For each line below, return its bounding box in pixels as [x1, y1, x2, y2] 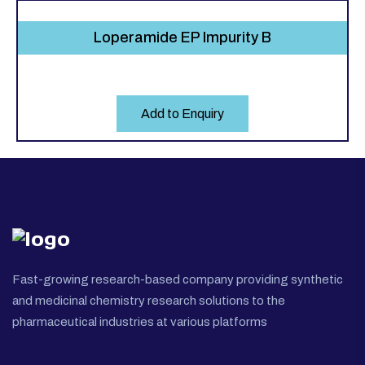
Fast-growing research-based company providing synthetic [12, 272, 343, 286]
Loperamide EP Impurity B [94, 29, 271, 46]
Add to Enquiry [141, 106, 224, 121]
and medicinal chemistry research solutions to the [12, 293, 285, 307]
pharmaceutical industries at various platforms [12, 314, 267, 328]
